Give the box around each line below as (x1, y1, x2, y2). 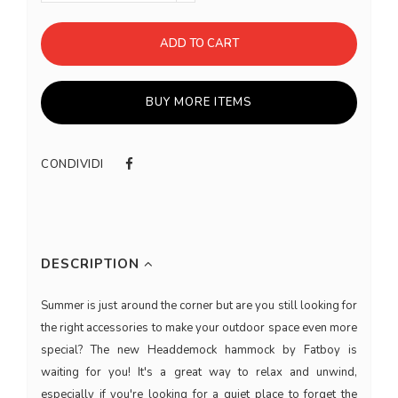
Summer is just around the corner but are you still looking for (41, 297, 357, 314)
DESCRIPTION (41, 254, 144, 273)
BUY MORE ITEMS (146, 94, 252, 111)
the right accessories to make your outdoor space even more (41, 319, 357, 336)
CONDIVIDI (41, 156, 104, 173)
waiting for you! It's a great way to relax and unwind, (41, 363, 357, 380)
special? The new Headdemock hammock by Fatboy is (41, 341, 357, 358)
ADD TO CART (159, 36, 239, 52)
